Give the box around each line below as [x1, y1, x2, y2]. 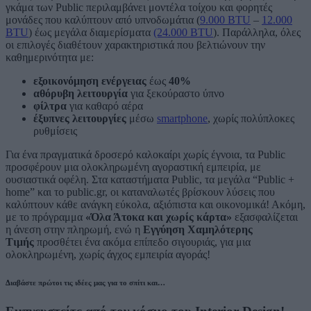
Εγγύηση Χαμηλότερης [143, 223, 253, 235]
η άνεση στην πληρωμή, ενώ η [6, 223, 143, 235]
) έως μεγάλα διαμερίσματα [28, 26, 153, 38]
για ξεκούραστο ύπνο [128, 87, 224, 99]
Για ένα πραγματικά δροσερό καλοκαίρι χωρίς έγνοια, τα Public [6, 148, 285, 160]
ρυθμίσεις [33, 124, 77, 137]
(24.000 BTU [153, 26, 213, 38]
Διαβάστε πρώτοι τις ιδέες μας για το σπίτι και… [6, 278, 165, 287]
